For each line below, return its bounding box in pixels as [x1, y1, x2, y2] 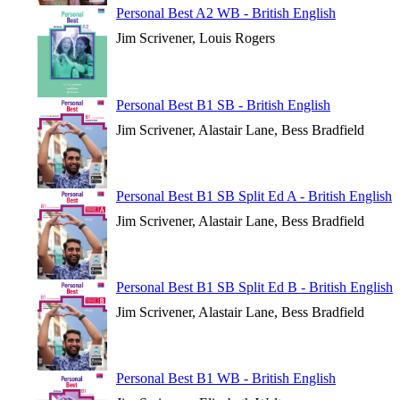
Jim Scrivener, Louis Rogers [116, 30, 275, 46]
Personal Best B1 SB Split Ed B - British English [116, 279, 393, 295]
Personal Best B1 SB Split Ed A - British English [116, 188, 392, 204]
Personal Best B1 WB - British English [116, 371, 336, 386]
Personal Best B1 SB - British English [116, 97, 330, 112]
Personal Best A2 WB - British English [116, 5, 336, 21]
